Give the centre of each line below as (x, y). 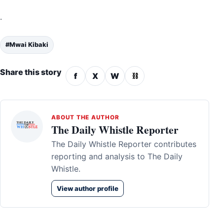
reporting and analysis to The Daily (117, 157)
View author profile (88, 189)
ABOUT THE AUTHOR (85, 118)
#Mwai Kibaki (27, 45)
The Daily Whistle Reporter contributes (124, 144)
